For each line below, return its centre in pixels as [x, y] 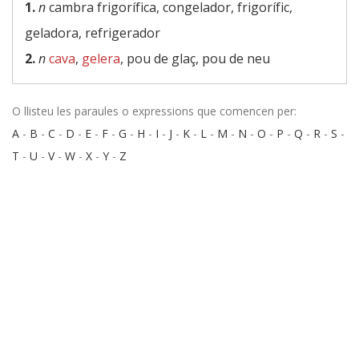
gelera [101, 58]
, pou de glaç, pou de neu [195, 58]
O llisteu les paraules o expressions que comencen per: [154, 111]
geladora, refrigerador [93, 33]
